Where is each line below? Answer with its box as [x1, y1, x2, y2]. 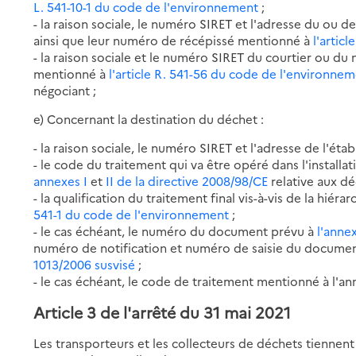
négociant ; [33, 81, 97, 99]
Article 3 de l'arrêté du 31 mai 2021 [33, 300, 292, 323]
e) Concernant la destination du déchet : [33, 110, 265, 127]
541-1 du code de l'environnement [33, 205, 230, 222]
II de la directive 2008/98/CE [106, 172, 272, 189]
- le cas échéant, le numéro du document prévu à [33, 222, 318, 239]
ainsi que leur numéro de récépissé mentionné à [33, 31, 314, 48]
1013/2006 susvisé [33, 255, 139, 273]
